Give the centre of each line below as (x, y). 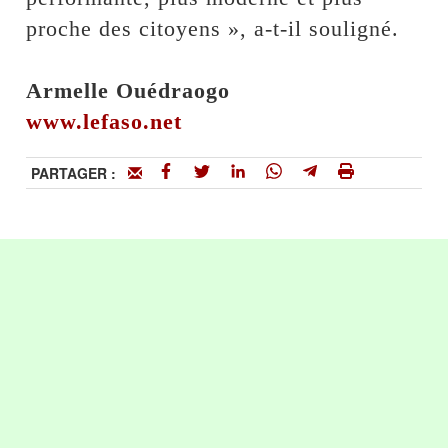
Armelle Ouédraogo (128, 91)
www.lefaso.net (104, 122)
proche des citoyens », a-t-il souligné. (213, 29)
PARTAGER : (80, 173)
